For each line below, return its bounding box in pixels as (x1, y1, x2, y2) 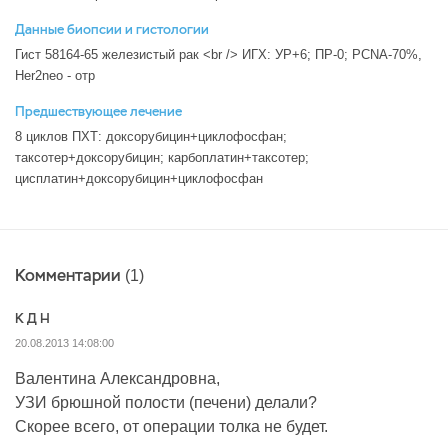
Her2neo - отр (15, 68, 95, 83)
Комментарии (15, 265, 125, 286)
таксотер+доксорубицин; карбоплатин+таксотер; (15, 150, 309, 165)
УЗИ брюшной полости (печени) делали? (15, 394, 317, 411)
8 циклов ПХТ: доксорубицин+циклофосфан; (15, 129, 287, 144)
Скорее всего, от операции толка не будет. (15, 418, 328, 435)
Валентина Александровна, (15, 370, 220, 387)
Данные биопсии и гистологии (15, 21, 209, 38)
